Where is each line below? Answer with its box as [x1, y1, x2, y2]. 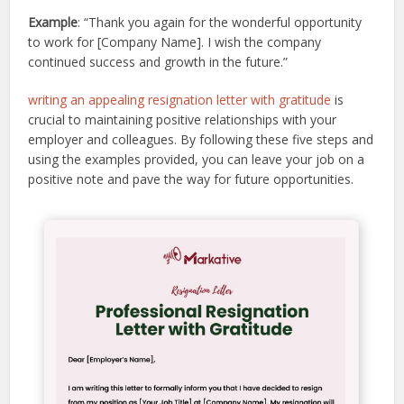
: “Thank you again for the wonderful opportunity [78, 14, 363, 32]
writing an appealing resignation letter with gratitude [28, 91, 332, 109]
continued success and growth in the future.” [28, 53, 289, 71]
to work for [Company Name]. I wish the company [28, 33, 322, 51]
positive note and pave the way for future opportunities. [28, 170, 354, 188]
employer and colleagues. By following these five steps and [28, 131, 374, 149]
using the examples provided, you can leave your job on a [28, 151, 365, 169]
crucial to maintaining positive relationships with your [28, 111, 337, 129]
